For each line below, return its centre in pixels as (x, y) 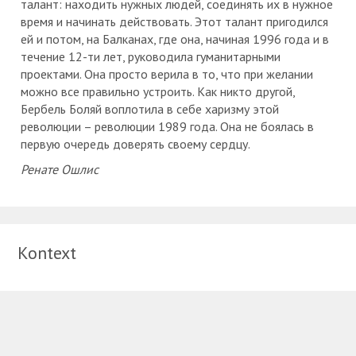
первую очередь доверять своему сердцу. (135, 144)
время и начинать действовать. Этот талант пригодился (174, 21)
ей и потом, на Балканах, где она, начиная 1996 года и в (175, 39)
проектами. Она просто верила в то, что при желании (167, 74)
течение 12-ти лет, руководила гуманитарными (151, 56)
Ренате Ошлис (60, 169)
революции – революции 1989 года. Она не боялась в (167, 126)
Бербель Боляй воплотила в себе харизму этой (150, 109)
